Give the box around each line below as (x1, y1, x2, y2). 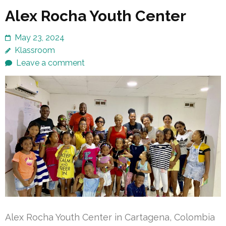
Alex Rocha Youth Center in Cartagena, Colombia (5, 211, 215, 222)
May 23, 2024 (15, 32, 65, 42)
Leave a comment (16, 58, 85, 68)
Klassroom (15, 45, 55, 55)
